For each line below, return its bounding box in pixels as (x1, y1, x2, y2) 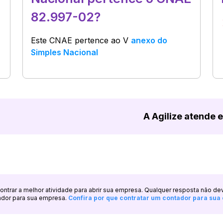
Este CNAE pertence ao (31, 35, 123, 45)
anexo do (131, 35, 168, 45)
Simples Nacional (31, 47, 99, 57)
